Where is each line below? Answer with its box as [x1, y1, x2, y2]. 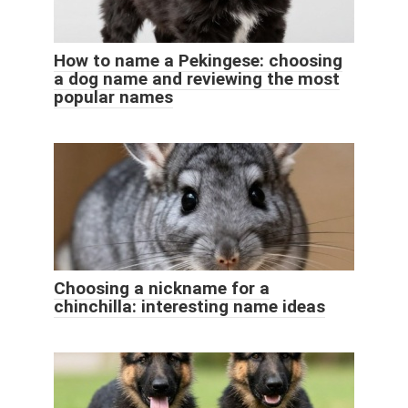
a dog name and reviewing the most [54, 68, 340, 90]
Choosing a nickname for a [54, 278, 270, 300]
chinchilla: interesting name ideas [54, 296, 325, 318]
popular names [54, 87, 173, 108]
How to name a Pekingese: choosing [54, 50, 342, 72]
